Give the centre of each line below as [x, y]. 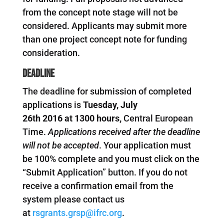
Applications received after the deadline [124, 131]
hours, [108, 118]
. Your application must [145, 145]
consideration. [51, 52]
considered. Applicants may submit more [104, 25]
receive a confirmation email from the [98, 185]
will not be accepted [60, 145]
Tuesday [99, 104]
